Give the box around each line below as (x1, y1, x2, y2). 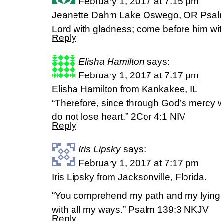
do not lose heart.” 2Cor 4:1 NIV (52, 111, 185, 122)
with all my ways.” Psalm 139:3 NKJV (52, 204, 209, 215)
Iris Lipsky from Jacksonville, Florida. (52, 172, 207, 182)
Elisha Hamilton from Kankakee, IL (52, 84, 198, 94)
